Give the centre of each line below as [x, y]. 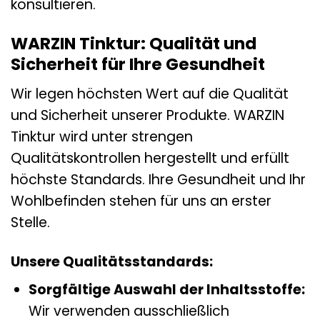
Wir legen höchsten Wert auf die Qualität [150, 94]
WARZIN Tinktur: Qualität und [134, 44]
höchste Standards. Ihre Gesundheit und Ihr [158, 179]
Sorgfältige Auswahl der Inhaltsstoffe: [166, 290]
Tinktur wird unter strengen [102, 136]
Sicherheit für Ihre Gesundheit [138, 65]
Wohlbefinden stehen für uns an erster [141, 201]
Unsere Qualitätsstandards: [112, 261]
